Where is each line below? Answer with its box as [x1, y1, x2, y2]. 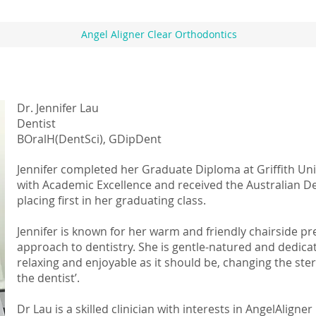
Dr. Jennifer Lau [17, 100, 99, 116]
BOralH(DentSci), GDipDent [17, 131, 162, 147]
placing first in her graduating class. [17, 193, 206, 208]
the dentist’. [17, 270, 80, 286]
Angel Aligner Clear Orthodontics [80, 28, 237, 41]
